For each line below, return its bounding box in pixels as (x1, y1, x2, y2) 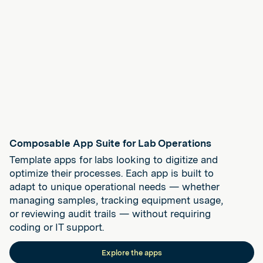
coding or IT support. (9, 221, 104, 233)
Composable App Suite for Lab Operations (9, 137, 211, 149)
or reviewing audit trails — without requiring (9, 207, 211, 220)
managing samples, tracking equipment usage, (9, 194, 223, 206)
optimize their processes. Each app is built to (9, 167, 214, 179)
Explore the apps (102, 247, 162, 257)
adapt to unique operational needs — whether (9, 180, 219, 193)
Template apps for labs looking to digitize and (9, 153, 218, 166)
